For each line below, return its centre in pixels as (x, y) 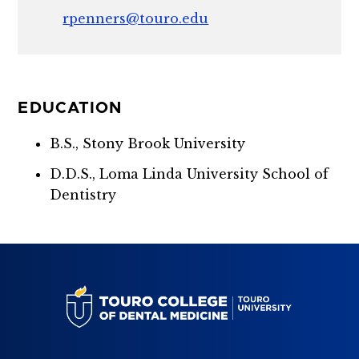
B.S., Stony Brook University (148, 143)
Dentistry (83, 194)
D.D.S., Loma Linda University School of (190, 173)
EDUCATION (70, 108)
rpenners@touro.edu (136, 18)
